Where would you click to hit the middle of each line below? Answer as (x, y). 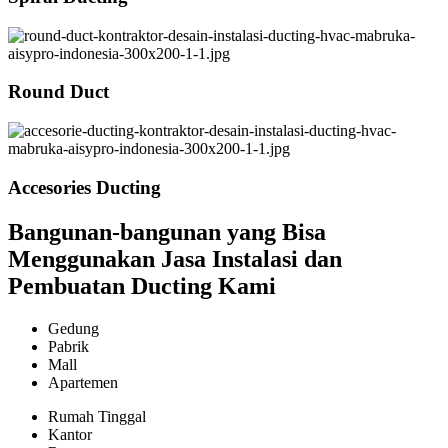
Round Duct (58, 92)
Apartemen (83, 382)
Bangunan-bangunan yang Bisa (167, 231)
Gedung (73, 328)
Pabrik (68, 346)
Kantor (70, 434)
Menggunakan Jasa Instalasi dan (175, 258)
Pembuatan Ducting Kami (142, 285)
